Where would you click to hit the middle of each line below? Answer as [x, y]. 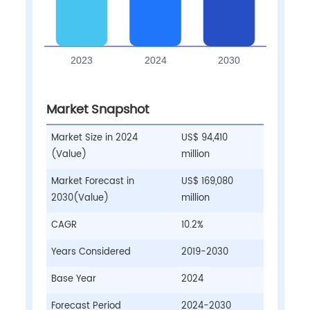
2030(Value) [80, 198]
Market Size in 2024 [94, 138]
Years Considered [91, 252]
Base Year [73, 279]
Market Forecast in [92, 181]
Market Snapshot [97, 109]
